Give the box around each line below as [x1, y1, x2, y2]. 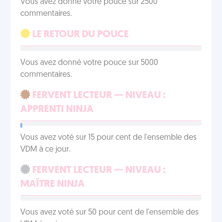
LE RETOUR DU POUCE [30, 30, 129, 40]
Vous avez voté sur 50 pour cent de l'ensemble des [20, 209, 199, 217]
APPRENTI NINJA [20, 105, 94, 114]
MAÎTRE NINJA [20, 179, 85, 189]
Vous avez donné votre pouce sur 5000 [20, 59, 158, 67]
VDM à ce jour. [20, 146, 70, 154]
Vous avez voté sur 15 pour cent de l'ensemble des [20, 134, 197, 142]
